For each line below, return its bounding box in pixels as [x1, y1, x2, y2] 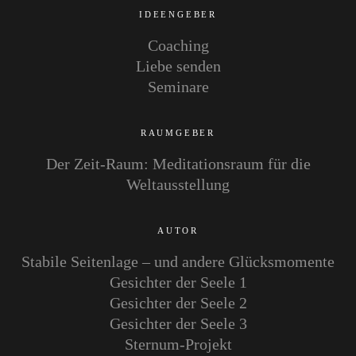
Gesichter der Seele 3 [109, 315, 247, 333]
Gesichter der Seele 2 [109, 294, 247, 312]
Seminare [147, 78, 209, 96]
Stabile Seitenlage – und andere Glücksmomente [21, 253, 335, 271]
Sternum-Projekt [124, 335, 232, 354]
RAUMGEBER [140, 128, 216, 138]
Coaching [147, 37, 209, 55]
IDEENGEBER [139, 10, 217, 20]
